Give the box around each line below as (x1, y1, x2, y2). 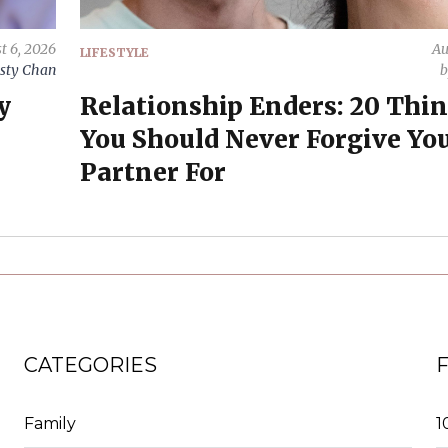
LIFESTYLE (79, 44, 149, 60)
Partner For (79, 156, 226, 188)
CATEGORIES (23, 352, 157, 377)
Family (23, 413, 76, 433)
